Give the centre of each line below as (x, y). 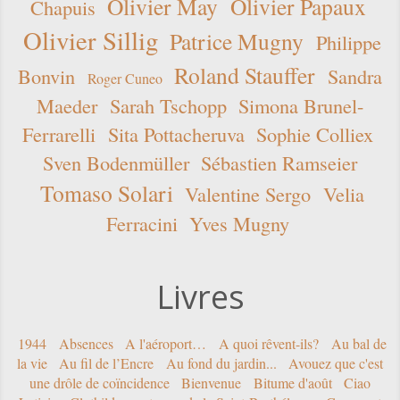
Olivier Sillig (90, 41)
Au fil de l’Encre (107, 363)
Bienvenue (212, 383)
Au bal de (358, 344)
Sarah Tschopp (168, 106)
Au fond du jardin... (221, 363)
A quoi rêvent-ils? (268, 344)
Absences (86, 344)
